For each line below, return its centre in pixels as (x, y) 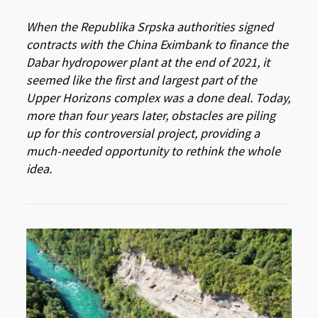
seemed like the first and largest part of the (142, 79)
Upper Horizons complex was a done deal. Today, (159, 97)
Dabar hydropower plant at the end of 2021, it (148, 62)
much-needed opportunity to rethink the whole (154, 150)
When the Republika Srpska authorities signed (150, 26)
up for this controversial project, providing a (143, 133)
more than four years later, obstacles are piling (151, 115)
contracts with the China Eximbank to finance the (158, 44)
